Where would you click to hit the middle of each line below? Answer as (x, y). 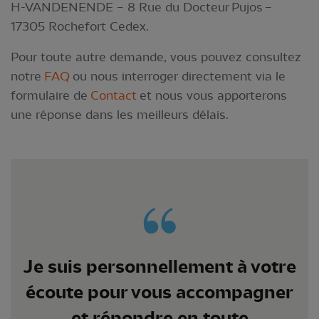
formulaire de (51, 95)
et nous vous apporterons (212, 95)
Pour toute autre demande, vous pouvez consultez (156, 57)
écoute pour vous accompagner (159, 292)
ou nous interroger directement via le (178, 76)
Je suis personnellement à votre (159, 267)
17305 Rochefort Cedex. (80, 26)
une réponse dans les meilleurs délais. (121, 115)
